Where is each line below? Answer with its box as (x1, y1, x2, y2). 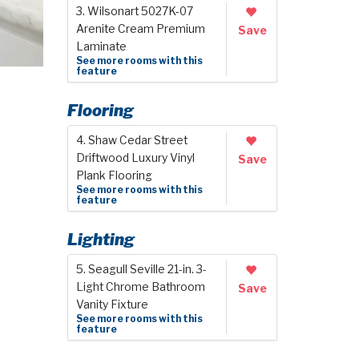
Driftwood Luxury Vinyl (75, 151, 195, 164)
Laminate (75, 40, 127, 53)
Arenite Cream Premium (75, 22, 205, 35)
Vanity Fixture (75, 298, 148, 311)
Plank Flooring (75, 169, 152, 182)
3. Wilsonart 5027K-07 (75, 5, 193, 18)
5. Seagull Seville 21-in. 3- (75, 263, 207, 276)
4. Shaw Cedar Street (75, 134, 188, 147)
